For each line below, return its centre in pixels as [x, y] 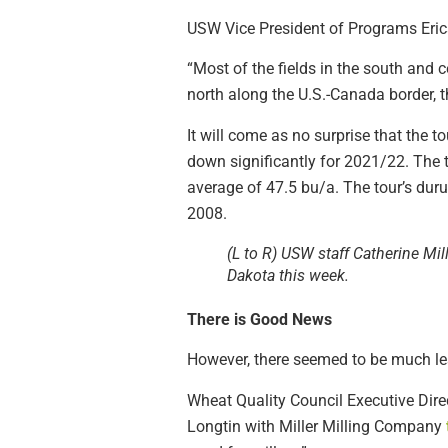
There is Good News [259, 319]
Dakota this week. [288, 275]
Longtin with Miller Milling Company [316, 426]
